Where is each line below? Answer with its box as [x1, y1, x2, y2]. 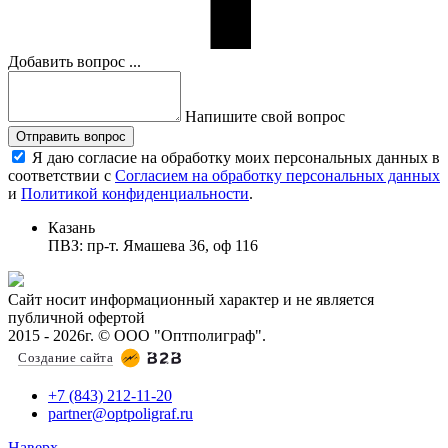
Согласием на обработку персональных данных [115, 166, 440, 184]
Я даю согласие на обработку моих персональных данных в [32, 148, 440, 166]
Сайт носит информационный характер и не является [8, 290, 374, 308]
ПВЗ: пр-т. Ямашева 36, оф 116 [48, 236, 258, 254]
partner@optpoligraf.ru [48, 404, 193, 422]
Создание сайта [18, 349, 113, 365]
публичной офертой [8, 308, 145, 326]
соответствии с [8, 166, 115, 184]
